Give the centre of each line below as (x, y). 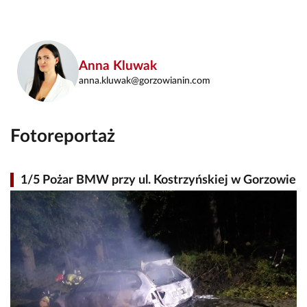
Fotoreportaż (63, 137)
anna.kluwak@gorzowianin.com (145, 81)
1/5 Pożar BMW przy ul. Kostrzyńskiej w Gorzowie (158, 180)
